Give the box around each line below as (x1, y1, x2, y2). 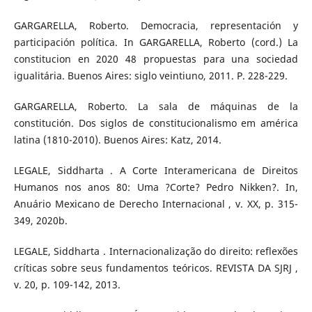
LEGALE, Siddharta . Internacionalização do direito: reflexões (13, 244, 299, 258)
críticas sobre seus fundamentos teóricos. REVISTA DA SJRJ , (13, 260, 299, 274)
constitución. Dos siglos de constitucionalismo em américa (13, 116, 299, 130)
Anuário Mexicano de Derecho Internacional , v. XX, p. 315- (13, 196, 299, 210)
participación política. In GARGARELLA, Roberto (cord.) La (13, 35, 299, 49)
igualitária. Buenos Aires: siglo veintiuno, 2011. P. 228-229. (13, 68, 288, 82)
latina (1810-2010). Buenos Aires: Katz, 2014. (13, 132, 221, 146)
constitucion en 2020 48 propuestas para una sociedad (13, 52, 299, 65)
